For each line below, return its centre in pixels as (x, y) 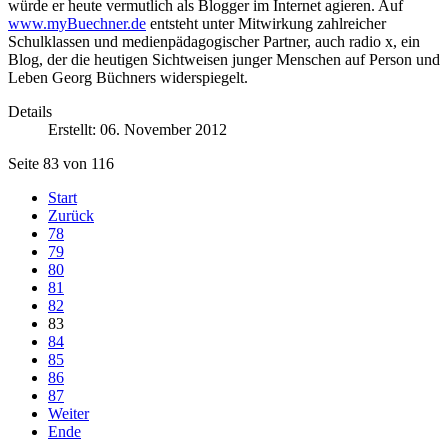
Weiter (68, 414)
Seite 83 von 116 (61, 164)
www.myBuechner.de (77, 24)
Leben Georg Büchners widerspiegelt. (128, 78)
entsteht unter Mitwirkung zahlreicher (266, 24)
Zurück (71, 216)
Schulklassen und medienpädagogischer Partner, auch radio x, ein (214, 42)
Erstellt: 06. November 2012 (137, 130)
